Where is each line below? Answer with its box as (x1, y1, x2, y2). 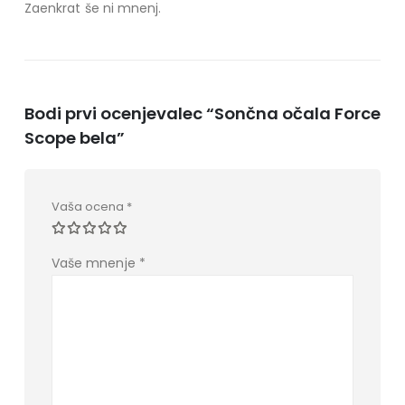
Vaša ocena (51, 197, 127, 215)
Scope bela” (24, 126, 125, 149)
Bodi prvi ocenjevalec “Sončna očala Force (24, 101, 381, 125)
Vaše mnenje (51, 253, 139, 272)
